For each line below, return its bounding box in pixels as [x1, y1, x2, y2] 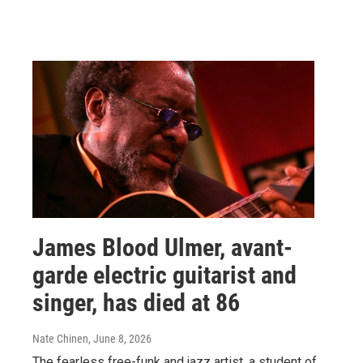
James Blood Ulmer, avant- [32, 233, 293, 262]
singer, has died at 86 [32, 288, 240, 317]
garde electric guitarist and [32, 260, 297, 289]
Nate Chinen [32, 331, 88, 345]
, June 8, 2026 [88, 331, 152, 345]
